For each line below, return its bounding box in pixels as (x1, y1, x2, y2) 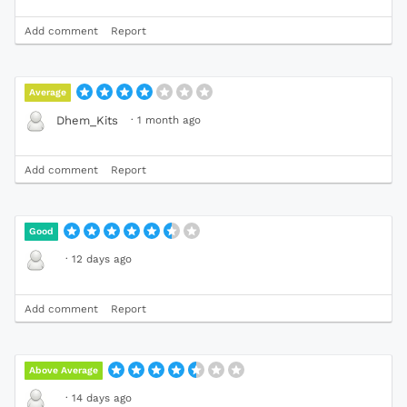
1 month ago (137, 113, 201, 126)
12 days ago (72, 252, 132, 265)
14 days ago (72, 391, 132, 404)
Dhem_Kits (56, 114, 118, 128)
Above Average (29, 363, 99, 376)
